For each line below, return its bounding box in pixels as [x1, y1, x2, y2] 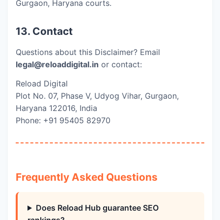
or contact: [99, 59, 142, 69]
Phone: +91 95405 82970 [16, 115, 110, 125]
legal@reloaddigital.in [16, 59, 99, 69]
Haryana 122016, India [16, 103, 97, 113]
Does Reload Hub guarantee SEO [35, 203, 159, 213]
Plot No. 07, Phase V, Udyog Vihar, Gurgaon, [16, 91, 179, 101]
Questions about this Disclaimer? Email [16, 47, 160, 57]
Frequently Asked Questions [16, 171, 158, 183]
